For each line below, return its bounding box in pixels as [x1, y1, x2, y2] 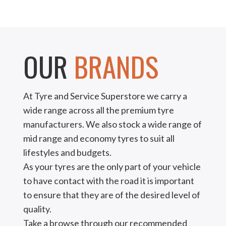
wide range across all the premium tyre [23, 104, 174, 116]
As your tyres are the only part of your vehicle [23, 161, 201, 173]
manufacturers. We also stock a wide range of [23, 119, 202, 130]
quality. [23, 203, 51, 215]
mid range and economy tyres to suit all [23, 133, 175, 144]
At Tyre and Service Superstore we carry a [23, 90, 187, 102]
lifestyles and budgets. [23, 147, 111, 158]
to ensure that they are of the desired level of [23, 189, 200, 201]
